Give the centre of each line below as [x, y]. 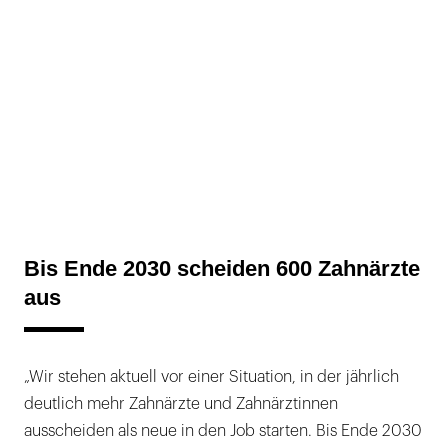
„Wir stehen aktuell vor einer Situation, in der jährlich [211, 376]
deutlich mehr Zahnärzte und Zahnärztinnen [181, 403]
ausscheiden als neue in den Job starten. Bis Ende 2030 [223, 430]
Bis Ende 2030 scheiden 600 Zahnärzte [222, 268]
